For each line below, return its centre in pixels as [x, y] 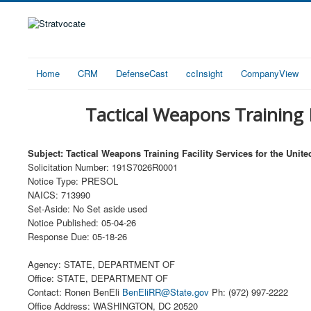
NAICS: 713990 [59, 195]
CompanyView [270, 73]
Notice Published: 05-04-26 [82, 222]
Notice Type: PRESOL [73, 181]
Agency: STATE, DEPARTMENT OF [101, 264]
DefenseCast [142, 73]
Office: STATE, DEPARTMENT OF [98, 278]
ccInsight [204, 73]
